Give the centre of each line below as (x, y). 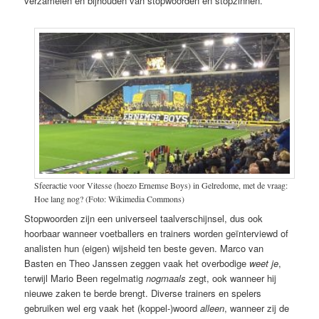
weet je (264, 263)
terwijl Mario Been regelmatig (85, 278)
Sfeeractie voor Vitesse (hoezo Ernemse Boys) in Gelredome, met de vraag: (161, 185)
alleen (213, 308)
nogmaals (166, 278)
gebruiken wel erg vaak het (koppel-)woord (113, 308)
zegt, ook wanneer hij (231, 278)
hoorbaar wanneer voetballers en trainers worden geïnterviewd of (157, 233)
